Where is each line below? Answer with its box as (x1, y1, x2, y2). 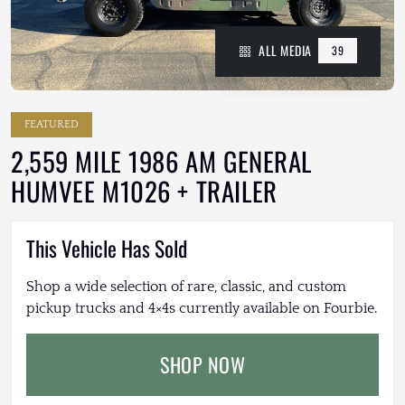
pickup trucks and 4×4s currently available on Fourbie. (26, 300, 377, 317)
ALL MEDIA (255, 41, 315, 61)
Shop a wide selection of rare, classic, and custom (26, 278, 346, 296)
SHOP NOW (160, 350, 245, 380)
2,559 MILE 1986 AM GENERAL (11, 142, 312, 181)
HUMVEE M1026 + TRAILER (11, 172, 278, 211)
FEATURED (24, 118, 79, 131)
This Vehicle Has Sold (26, 232, 187, 265)
